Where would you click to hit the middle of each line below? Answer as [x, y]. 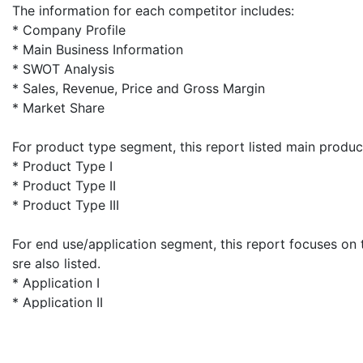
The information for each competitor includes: [153, 10]
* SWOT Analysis [63, 68]
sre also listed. [56, 263]
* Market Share [58, 107]
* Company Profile [69, 30]
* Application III [59, 321]
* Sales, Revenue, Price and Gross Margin [139, 88]
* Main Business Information [98, 49]
